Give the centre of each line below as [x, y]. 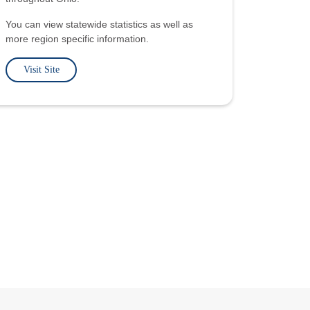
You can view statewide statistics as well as [100, 25]
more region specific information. [77, 39]
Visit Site [41, 70]
